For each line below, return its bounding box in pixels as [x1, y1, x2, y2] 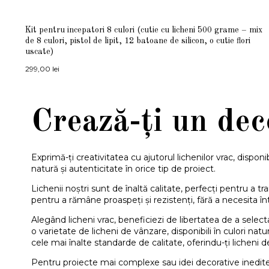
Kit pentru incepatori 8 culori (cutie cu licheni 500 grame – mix [25, 25, 262, 34]
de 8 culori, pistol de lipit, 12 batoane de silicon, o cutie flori [25, 36, 250, 45]
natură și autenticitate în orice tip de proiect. [31, 163, 216, 174]
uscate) [25, 47, 53, 56]
